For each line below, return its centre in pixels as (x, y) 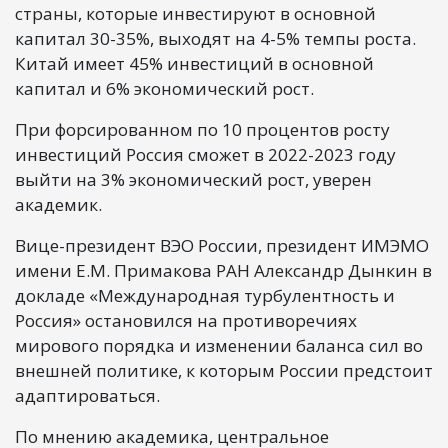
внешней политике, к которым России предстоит (224, 370)
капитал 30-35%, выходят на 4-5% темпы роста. (215, 38)
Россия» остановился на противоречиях (186, 320)
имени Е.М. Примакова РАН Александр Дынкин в (223, 270)
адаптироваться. (87, 395)
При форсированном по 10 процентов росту (202, 129)
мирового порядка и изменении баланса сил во (219, 345)
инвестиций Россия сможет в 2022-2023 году (205, 154)
